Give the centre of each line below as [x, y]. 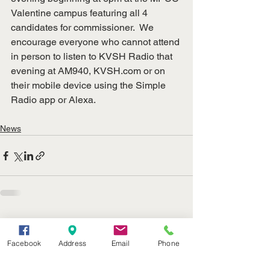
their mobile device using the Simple [89, 86]
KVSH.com [117, 71]
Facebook [24, 243]
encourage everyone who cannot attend [96, 42]
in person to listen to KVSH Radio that [93, 57]
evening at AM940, [52, 71]
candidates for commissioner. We [83, 28]
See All [180, 224]
